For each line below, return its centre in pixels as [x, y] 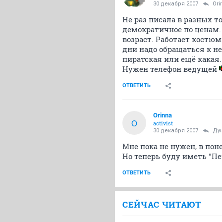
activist [163, 123]
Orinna [163, 115]
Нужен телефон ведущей [171, 69]
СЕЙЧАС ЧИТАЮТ [162, 204]
